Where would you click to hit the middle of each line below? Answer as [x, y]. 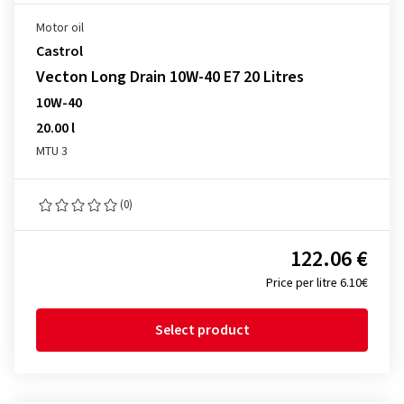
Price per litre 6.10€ [317, 283]
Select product [202, 330]
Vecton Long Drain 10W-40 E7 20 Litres [170, 77]
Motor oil [60, 28]
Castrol [60, 51]
